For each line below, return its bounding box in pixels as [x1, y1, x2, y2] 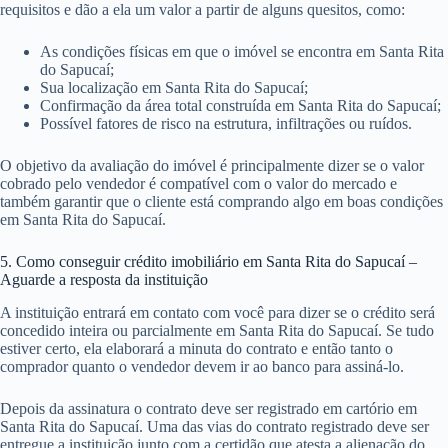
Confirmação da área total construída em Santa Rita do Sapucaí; [40, 97, 441, 115]
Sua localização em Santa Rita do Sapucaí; [40, 79, 308, 97]
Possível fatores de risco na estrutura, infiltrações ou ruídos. [40, 115, 412, 133]
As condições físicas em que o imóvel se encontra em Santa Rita [40, 43, 444, 61]
